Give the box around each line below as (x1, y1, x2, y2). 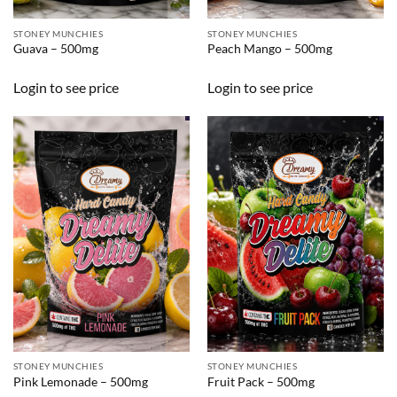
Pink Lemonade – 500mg (12, 374, 148, 389)
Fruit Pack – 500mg (206, 374, 315, 389)
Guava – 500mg (12, 41, 98, 56)
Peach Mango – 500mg (206, 41, 332, 56)
